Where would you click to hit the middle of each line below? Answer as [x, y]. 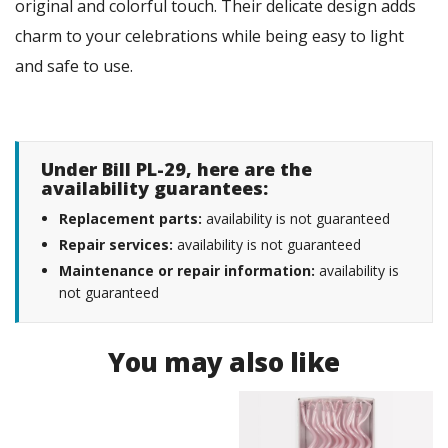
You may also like [224, 362]
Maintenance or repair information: [187, 271]
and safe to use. [82, 66]
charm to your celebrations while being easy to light [209, 36]
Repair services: [116, 245]
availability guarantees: [154, 188]
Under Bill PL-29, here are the [176, 169]
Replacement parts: [130, 219]
